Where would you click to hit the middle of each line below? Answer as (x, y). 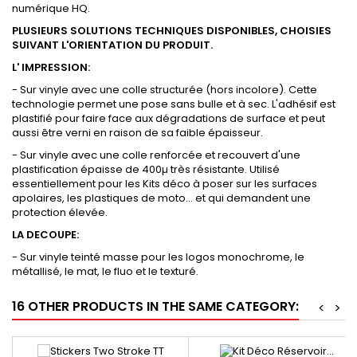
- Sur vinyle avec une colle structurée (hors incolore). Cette (165, 90)
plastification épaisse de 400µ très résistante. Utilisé (146, 170)
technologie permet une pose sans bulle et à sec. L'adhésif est (174, 104)
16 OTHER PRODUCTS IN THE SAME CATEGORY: (155, 307)
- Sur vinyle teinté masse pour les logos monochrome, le (158, 257)
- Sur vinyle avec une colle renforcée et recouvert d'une (156, 155)
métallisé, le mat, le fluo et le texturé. (105, 272)
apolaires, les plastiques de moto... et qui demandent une (161, 198)
